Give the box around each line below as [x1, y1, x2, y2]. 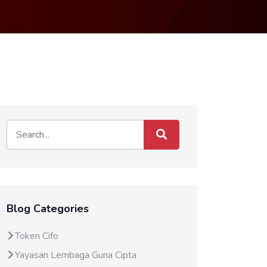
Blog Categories [7, 201, 89, 216]
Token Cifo [15, 229, 58, 243]
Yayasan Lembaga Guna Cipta [15, 249, 136, 262]
